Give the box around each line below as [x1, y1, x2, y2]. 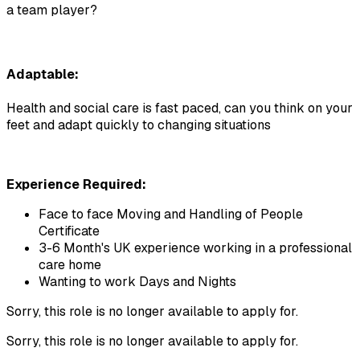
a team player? [6, 2, 97, 19]
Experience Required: [6, 175, 149, 193]
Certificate [39, 222, 100, 239]
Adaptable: [6, 65, 79, 83]
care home [39, 256, 101, 273]
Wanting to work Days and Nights [39, 272, 236, 290]
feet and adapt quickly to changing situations [6, 116, 271, 133]
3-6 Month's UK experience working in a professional [39, 239, 352, 256]
